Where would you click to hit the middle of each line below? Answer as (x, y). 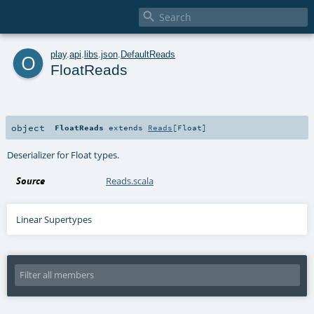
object (28, 127)
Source (31, 180)
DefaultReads (148, 54)
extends (126, 127)
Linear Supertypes (54, 219)
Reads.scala (130, 180)
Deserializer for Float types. (63, 155)
